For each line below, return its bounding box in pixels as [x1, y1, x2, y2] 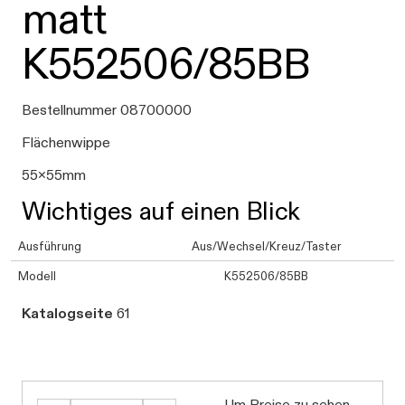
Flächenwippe [22, 134, 110, 151]
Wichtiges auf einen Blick [22, 195, 300, 227]
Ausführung [18, 239, 81, 253]
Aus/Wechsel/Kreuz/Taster [191, 239, 342, 253]
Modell [18, 268, 56, 283]
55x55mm [22, 166, 86, 184]
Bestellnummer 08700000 [22, 101, 192, 118]
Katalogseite [22, 305, 113, 322]
